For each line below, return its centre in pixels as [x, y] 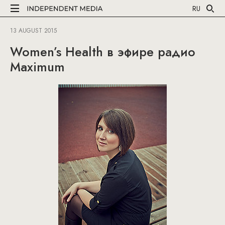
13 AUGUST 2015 [33, 31]
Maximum [37, 67]
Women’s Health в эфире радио [103, 52]
